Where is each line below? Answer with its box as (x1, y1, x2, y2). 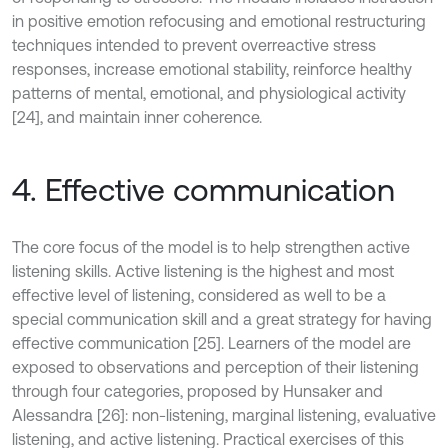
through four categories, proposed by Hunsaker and (12, 382, 383, 400)
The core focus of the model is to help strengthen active (12, 238, 410, 256)
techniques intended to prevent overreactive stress (12, 36, 376, 54)
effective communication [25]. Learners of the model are (12, 334, 411, 352)
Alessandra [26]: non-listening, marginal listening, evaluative (12, 406, 436, 424)
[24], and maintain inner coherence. (12, 108, 262, 126)
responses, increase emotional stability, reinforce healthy (12, 60, 412, 78)
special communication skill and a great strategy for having (12, 310, 432, 328)
